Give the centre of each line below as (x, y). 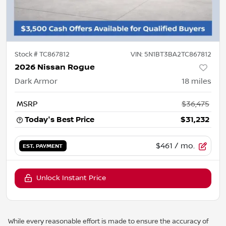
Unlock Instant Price (71, 178)
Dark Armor (36, 81)
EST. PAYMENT (43, 146)
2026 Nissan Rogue (55, 67)
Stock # (27, 54)
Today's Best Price (60, 119)
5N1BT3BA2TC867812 (178, 54)
